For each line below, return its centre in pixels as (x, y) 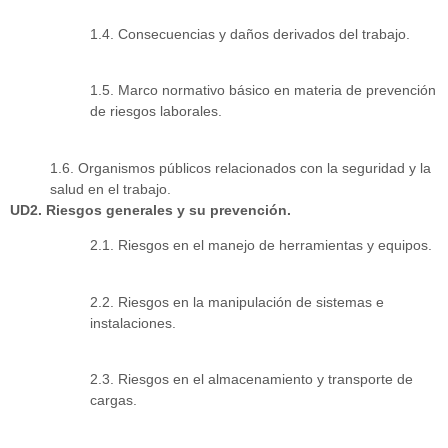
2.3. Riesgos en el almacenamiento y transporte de (251, 378)
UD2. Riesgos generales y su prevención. (150, 209)
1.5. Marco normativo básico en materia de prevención (263, 90)
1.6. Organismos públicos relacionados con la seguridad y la (240, 167)
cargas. (113, 399)
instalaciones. (133, 322)
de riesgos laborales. (156, 111)
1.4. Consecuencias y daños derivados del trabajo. (250, 33)
